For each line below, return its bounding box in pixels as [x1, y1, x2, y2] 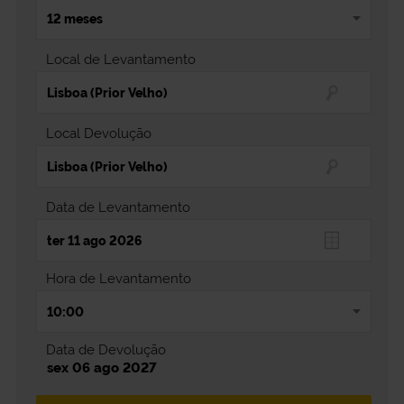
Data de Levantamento [45, 199, 190, 216]
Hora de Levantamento [45, 271, 191, 287]
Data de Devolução [45, 342, 166, 358]
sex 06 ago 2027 [46, 360, 157, 376]
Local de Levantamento [45, 51, 196, 68]
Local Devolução [45, 125, 151, 142]
